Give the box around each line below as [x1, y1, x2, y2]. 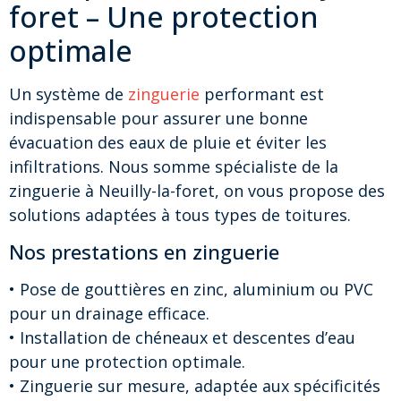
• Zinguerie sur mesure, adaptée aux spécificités [9, 375, 380, 397]
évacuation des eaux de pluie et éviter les [9, 131, 327, 153]
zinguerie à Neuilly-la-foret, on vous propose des [9, 179, 385, 201]
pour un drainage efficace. [9, 303, 209, 325]
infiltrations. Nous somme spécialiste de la [9, 155, 338, 177]
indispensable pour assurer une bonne [9, 107, 308, 129]
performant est [200, 82, 324, 105]
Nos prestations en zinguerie [9, 238, 279, 266]
